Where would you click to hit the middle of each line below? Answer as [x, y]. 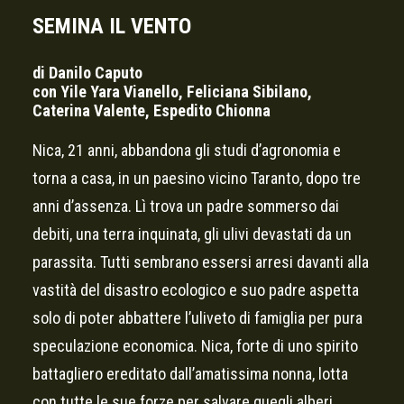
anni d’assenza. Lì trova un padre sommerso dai [186, 206]
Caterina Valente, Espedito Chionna [151, 110]
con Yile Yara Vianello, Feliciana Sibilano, [172, 92]
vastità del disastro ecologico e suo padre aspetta [196, 290]
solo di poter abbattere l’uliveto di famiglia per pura [197, 318]
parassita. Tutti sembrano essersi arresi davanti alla [201, 262]
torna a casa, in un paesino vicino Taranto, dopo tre [197, 178]
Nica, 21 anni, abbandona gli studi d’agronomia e [187, 150]
